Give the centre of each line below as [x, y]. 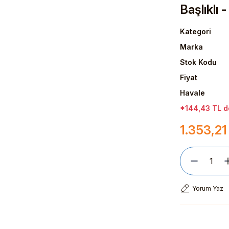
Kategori [196, 31]
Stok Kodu [198, 62]
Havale [192, 93]
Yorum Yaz [208, 188]
